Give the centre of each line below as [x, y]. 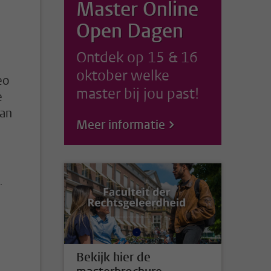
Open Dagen [130, 31]
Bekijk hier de [113, 257]
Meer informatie [121, 125]
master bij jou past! [138, 94]
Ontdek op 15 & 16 [137, 57]
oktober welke [123, 76]
